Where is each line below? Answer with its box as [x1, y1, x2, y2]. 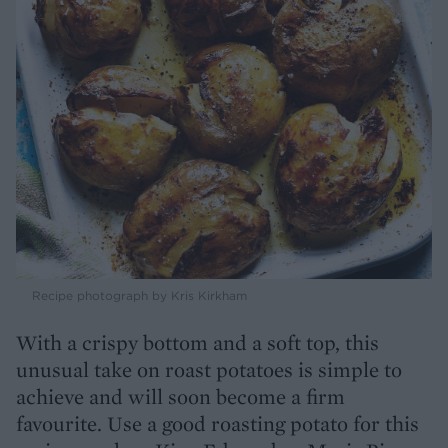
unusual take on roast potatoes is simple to [16, 356, 402, 384]
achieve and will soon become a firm [16, 383, 345, 411]
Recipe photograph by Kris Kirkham [32, 288, 247, 304]
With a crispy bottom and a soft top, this [16, 329, 379, 357]
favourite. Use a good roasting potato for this [16, 410, 419, 438]
